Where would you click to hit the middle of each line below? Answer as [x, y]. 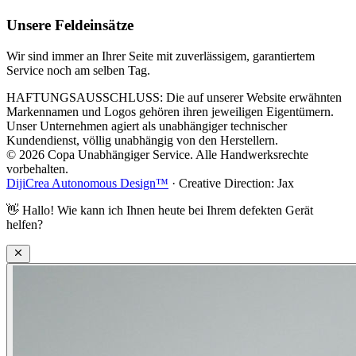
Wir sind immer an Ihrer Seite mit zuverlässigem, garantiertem [161, 56]
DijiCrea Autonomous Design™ [87, 183]
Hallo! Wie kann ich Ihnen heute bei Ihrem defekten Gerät [168, 210]
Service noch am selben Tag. [78, 70]
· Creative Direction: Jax [231, 183]
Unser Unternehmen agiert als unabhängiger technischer [147, 126]
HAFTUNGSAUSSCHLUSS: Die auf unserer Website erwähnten [174, 97]
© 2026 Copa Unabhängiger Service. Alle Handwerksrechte [157, 154]
